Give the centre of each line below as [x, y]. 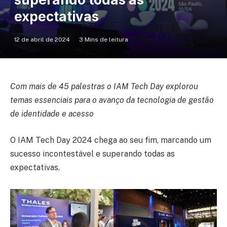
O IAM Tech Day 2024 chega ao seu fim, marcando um [111, 140]
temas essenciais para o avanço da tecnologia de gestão [112, 100]
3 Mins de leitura [104, 40]
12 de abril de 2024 [42, 40]
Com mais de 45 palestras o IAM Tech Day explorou [104, 87]
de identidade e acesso [52, 114]
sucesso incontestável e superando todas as [92, 154]
